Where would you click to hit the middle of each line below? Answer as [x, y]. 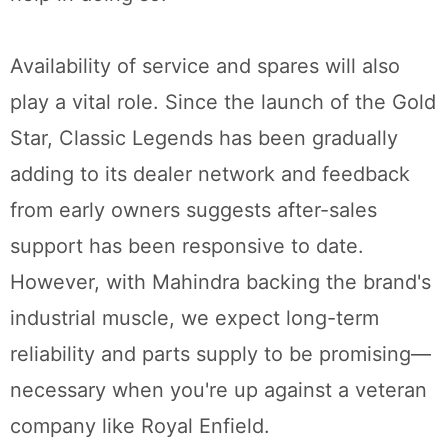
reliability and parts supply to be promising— [220, 354]
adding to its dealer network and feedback [210, 174]
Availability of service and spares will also [205, 66]
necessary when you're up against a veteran [218, 390]
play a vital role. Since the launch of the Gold [223, 102]
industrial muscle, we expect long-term [194, 318]
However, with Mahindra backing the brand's [220, 282]
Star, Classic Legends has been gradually [204, 138]
